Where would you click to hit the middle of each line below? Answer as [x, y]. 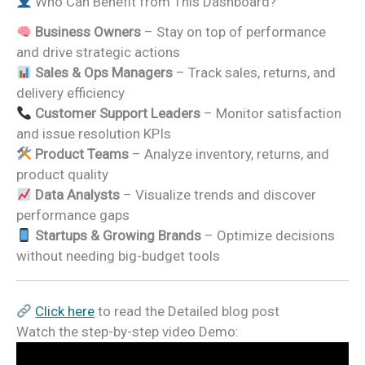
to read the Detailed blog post [187, 312]
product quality [62, 174]
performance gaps [73, 215]
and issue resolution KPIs [94, 133]
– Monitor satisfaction [271, 113]
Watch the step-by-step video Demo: [128, 332]
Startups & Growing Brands [119, 235]
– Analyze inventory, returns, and [229, 154]
